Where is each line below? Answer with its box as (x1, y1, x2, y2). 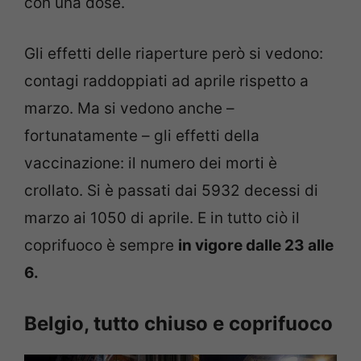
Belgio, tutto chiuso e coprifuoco (24, 312, 333, 336)
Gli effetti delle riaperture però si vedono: (24, 44, 323, 63)
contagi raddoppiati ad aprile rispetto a (24, 71, 309, 90)
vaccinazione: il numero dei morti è (24, 153, 277, 172)
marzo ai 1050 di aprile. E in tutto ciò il (24, 208, 300, 227)
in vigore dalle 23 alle (178, 235, 334, 255)
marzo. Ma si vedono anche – (24, 98, 234, 118)
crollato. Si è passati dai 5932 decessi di (24, 180, 318, 200)
